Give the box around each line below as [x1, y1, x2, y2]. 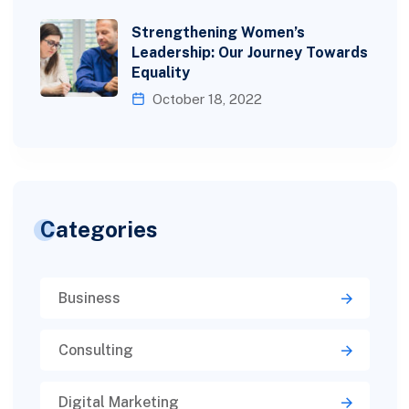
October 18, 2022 [148, 90, 262, 107]
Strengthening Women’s [131, 23, 305, 41]
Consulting [58, 341, 133, 359]
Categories [39, 215, 158, 242]
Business [58, 288, 121, 307]
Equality [131, 63, 190, 81]
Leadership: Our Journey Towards [131, 43, 368, 61]
